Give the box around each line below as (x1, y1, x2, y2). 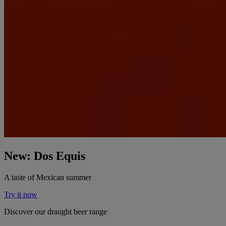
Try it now (4, 190, 37, 199)
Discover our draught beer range (4, 207, 107, 216)
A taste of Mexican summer (4, 173, 91, 182)
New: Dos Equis (4, 149, 85, 162)
